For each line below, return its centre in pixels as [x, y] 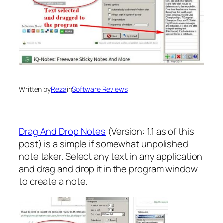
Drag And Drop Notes [62, 131]
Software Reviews [100, 89]
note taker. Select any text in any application [111, 156]
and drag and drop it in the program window [108, 168]
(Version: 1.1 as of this [150, 131]
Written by [35, 89]
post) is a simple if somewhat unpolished [104, 144]
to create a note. [53, 181]
